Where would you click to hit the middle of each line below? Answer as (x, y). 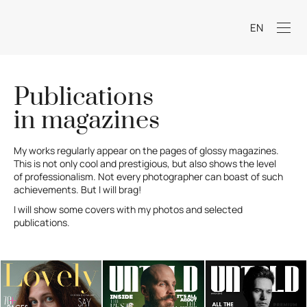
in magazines (87, 120)
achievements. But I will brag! (78, 189)
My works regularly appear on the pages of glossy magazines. (146, 150)
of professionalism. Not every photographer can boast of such (148, 176)
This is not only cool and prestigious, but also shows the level (145, 163)
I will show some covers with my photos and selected (128, 210)
